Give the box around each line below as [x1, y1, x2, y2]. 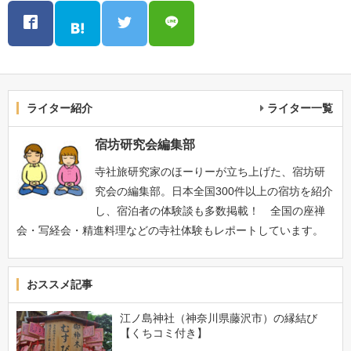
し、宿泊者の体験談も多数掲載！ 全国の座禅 [95, 204, 325, 217]
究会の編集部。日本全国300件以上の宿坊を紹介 [95, 184, 333, 197]
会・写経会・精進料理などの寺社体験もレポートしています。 [16, 223, 324, 237]
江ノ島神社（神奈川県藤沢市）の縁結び [119, 311, 317, 324]
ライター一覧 [267, 101, 333, 114]
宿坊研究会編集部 [95, 137, 195, 151]
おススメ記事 [27, 277, 92, 291]
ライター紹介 [27, 101, 92, 114]
